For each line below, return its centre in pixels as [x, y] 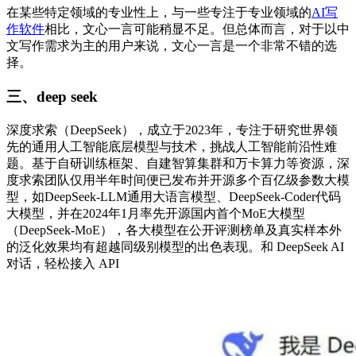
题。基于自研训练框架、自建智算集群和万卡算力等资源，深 [178, 163]
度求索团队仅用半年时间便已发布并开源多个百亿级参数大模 [178, 180]
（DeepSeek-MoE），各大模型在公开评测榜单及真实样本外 [174, 230]
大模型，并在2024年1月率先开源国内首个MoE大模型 [156, 213]
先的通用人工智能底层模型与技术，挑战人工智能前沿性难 [172, 146]
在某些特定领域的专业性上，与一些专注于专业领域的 [159, 13]
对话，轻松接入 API [63, 263]
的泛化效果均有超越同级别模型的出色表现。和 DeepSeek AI [175, 246]
